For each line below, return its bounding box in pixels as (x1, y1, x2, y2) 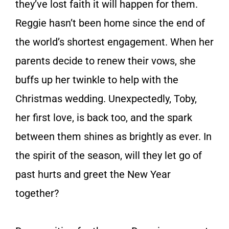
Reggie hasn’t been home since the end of (15, 16, 205, 29)
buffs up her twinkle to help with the (15, 73, 178, 86)
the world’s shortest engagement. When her (15, 35, 214, 48)
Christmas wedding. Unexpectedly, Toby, (15, 92, 197, 105)
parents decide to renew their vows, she (15, 54, 196, 67)
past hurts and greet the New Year (15, 168, 171, 180)
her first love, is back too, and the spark (15, 111, 192, 124)
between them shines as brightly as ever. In (15, 130, 212, 143)
